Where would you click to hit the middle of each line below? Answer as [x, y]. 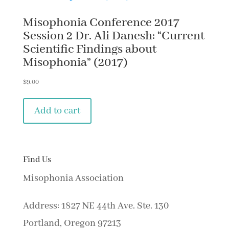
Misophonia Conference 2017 [101, 23]
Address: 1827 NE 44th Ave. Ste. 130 [96, 206]
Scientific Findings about [89, 50]
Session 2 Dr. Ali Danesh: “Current [113, 36]
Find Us [37, 159]
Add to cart [57, 111]
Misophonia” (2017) [75, 63]
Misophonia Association [73, 178]
